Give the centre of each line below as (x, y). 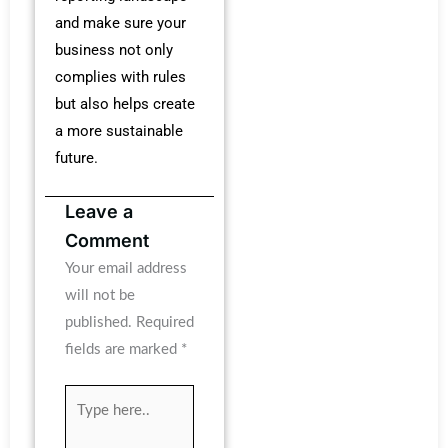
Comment (107, 241)
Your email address (126, 269)
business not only (114, 49)
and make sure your (120, 22)
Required (165, 323)
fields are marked (123, 350)
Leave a (99, 212)
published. (98, 323)
